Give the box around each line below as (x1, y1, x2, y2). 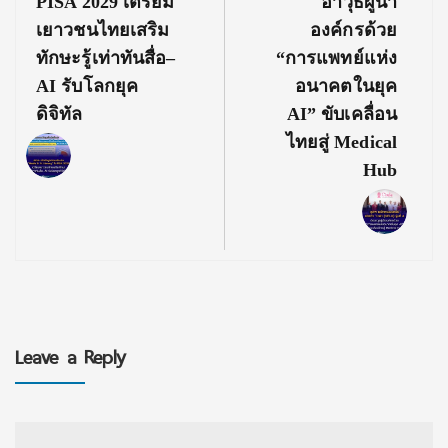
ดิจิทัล (36, 104, 83, 124)
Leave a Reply (15, 341, 127, 374)
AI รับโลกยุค (36, 76, 138, 96)
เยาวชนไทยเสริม (36, 20, 170, 40)
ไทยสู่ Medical (285, 132, 397, 152)
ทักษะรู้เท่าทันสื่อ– (36, 48, 176, 68)
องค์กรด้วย (310, 20, 397, 40)
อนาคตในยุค (295, 76, 397, 96)
